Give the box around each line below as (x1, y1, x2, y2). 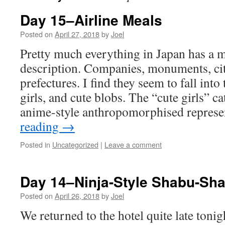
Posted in (20, 139, 50, 150)
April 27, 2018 (55, 29, 99, 39)
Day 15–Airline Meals (20, 10, 162, 30)
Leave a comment (104, 139, 162, 150)
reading (20, 118, 62, 135)
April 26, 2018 (55, 190, 99, 201)
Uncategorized (52, 139, 98, 150)
